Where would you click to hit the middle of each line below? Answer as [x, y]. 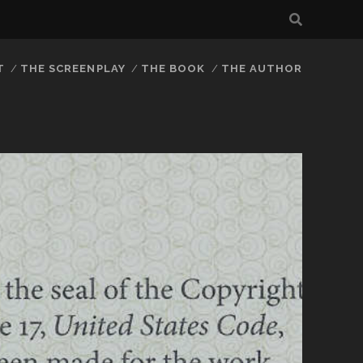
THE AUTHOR [262, 68]
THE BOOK [173, 68]
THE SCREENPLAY [73, 68]
